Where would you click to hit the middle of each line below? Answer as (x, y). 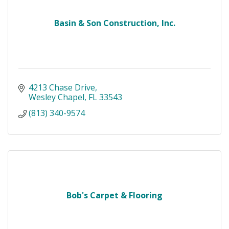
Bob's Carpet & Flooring (114, 196)
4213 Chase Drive (62, 88)
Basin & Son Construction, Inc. (114, 23)
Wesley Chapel (56, 97)
